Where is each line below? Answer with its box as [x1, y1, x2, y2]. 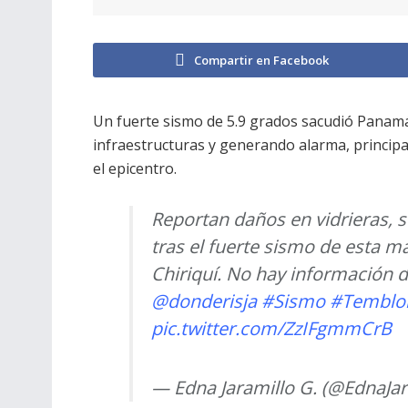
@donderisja [151, 288, 257, 313]
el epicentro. [93, 158, 177, 178]
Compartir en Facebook [193, 51, 329, 68]
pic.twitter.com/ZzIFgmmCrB [151, 315, 392, 341]
